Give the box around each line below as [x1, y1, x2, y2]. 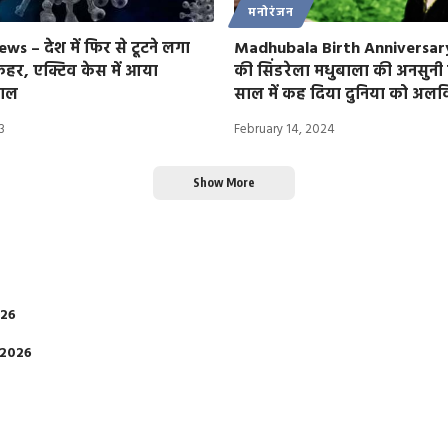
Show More [193, 174, 255, 190]
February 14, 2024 [234, 118, 335, 140]
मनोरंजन [248, 3, 294, 24]
